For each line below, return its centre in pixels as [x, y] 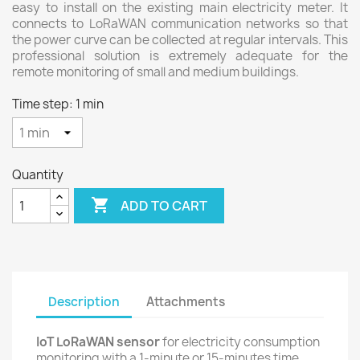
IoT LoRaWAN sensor [98, 342]
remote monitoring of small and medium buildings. [155, 72]
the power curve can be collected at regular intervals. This [180, 40]
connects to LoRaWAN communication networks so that [180, 24]
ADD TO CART [164, 205]
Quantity [38, 175]
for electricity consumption [240, 342]
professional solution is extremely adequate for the [180, 56]
